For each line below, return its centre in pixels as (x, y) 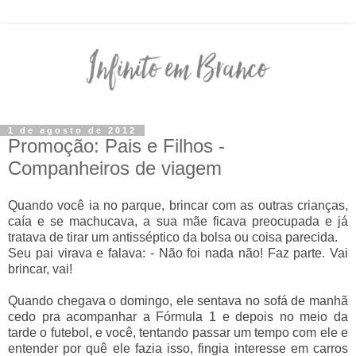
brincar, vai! (40, 269)
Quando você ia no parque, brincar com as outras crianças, (178, 206)
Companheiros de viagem (115, 168)
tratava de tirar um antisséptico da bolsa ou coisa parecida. (173, 238)
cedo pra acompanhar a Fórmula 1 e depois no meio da (178, 317)
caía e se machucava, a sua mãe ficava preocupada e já (178, 222)
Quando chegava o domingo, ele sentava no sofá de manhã (178, 301)
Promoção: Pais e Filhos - (116, 145)
